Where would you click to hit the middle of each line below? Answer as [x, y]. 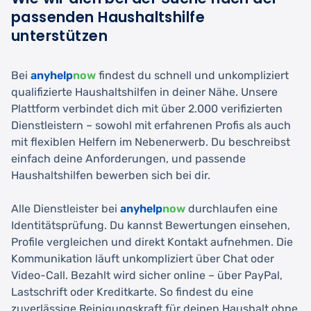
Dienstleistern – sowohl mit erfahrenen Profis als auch [151, 125]
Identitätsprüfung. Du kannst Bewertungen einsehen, [151, 225]
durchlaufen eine [232, 208]
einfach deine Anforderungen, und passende [128, 158]
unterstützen [59, 35]
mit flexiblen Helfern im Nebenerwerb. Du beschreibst [151, 142]
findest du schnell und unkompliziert [192, 75]
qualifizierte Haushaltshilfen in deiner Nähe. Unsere [144, 92]
